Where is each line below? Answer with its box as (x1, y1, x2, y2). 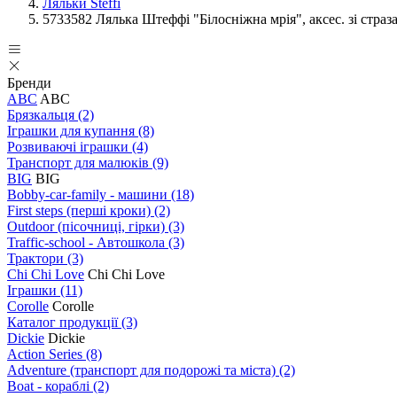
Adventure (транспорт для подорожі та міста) (7, 362, 279, 378)
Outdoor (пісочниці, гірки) (7, 219, 168, 234)
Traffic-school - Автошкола (7, 235, 168, 250)
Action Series (7, 346, 86, 362)
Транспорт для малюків (7, 155, 152, 170)
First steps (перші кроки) (7, 203, 154, 218)
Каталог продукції (7, 315, 121, 330)
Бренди (7, 75, 51, 90)
